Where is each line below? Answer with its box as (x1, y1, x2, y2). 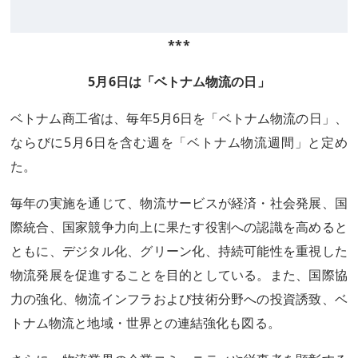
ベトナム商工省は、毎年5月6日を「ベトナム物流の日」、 (10, 109, 348, 127)
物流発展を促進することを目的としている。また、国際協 (10, 266, 348, 284)
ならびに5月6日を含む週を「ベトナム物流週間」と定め (10, 133, 348, 151)
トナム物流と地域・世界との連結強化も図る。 (10, 314, 280, 332)
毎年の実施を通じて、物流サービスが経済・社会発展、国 (10, 194, 348, 212)
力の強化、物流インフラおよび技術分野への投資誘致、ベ (10, 290, 348, 308)
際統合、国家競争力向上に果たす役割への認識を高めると (10, 218, 348, 236)
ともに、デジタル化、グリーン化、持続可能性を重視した (10, 242, 348, 260)
